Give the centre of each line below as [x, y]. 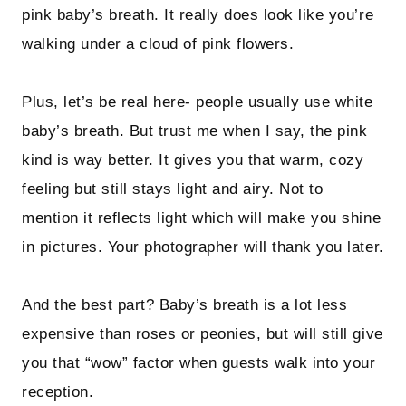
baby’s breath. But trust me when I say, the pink [195, 131]
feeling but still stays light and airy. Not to [173, 189]
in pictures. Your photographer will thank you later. [203, 247]
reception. [58, 392]
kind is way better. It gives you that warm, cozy [193, 160]
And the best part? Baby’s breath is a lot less [185, 305]
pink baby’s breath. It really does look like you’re [198, 15]
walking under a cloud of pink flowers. [158, 44]
